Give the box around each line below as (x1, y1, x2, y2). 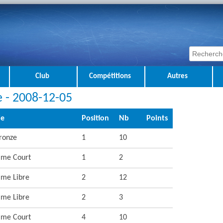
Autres (167, 73, 188, 80)
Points (146, 114, 168, 122)
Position (81, 114, 109, 122)
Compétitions (89, 73, 131, 80)
